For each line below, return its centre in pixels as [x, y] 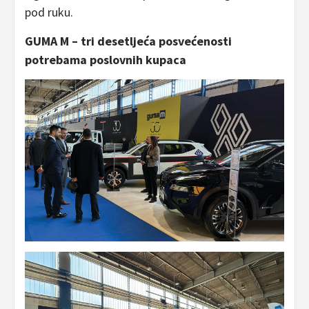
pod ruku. [49, 12]
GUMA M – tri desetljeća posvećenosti [128, 41]
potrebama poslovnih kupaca [106, 60]
